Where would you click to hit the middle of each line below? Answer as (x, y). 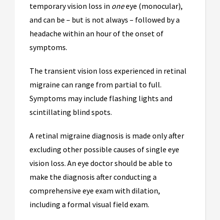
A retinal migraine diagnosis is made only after (107, 135)
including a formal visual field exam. (89, 204)
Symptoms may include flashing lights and (101, 98)
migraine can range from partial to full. (96, 84)
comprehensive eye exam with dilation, (95, 190)
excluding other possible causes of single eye (104, 149)
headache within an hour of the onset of (96, 33)
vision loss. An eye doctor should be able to (101, 163)
